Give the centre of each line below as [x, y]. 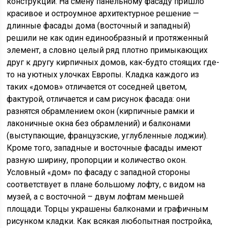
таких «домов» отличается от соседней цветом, [97, 87]
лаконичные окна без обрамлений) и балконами [99, 123]
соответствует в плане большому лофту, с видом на [106, 184]
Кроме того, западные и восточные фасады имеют [105, 148]
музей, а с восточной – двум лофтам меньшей [95, 197]
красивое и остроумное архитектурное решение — [103, 13]
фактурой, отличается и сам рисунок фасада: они [98, 99]
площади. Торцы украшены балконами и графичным [108, 209]
